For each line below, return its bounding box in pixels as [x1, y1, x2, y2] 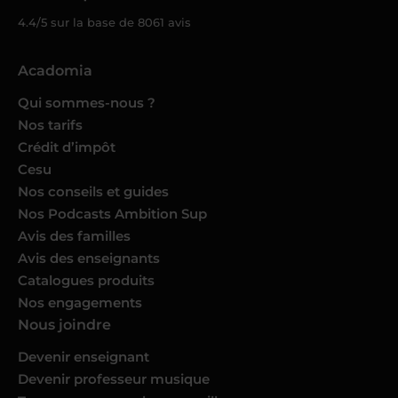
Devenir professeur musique [18, 370, 210, 388]
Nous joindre [18, 316, 111, 334]
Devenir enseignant [18, 348, 151, 366]
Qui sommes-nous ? [18, 94, 155, 112]
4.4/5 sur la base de [18, 15, 138, 30]
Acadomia [18, 62, 92, 80]
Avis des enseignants [18, 250, 160, 267]
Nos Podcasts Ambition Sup [18, 205, 207, 223]
